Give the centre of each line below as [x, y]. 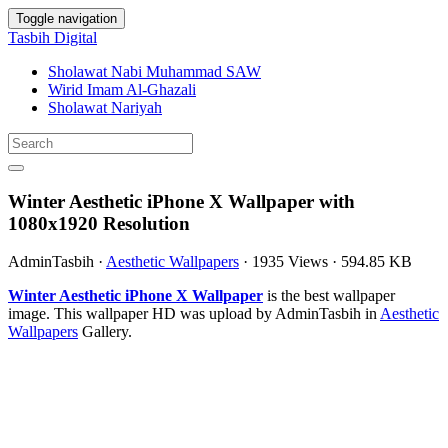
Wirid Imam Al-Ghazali [122, 89]
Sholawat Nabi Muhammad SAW [154, 71]
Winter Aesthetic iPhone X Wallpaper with [181, 201]
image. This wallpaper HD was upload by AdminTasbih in [194, 314]
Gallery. [105, 332]
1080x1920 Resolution [99, 223]
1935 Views [290, 262]
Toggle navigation [66, 18]
